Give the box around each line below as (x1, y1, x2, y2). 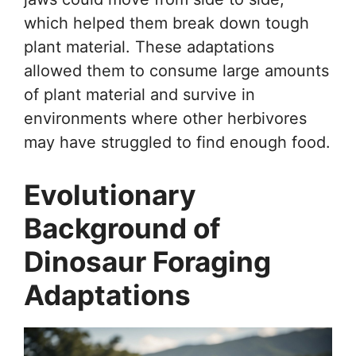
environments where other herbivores (24, 109, 307, 129)
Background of (24, 211, 221, 246)
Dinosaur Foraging (24, 245, 271, 279)
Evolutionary (24, 178, 196, 212)
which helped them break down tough (24, 14, 309, 33)
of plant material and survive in (24, 85, 255, 105)
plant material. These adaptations (24, 37, 274, 57)
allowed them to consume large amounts (24, 61, 329, 81)
